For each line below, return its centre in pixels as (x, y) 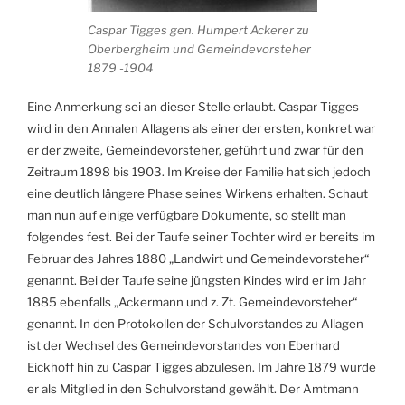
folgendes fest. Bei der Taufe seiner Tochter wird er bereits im (201, 236)
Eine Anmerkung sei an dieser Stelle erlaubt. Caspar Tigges (193, 106)
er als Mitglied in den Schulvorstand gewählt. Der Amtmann (193, 388)
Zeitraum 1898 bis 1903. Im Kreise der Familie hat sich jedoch (199, 171)
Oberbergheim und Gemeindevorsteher (199, 49)
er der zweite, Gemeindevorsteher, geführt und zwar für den (195, 150)
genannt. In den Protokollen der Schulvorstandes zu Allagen (195, 323)
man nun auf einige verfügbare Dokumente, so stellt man (187, 215)
